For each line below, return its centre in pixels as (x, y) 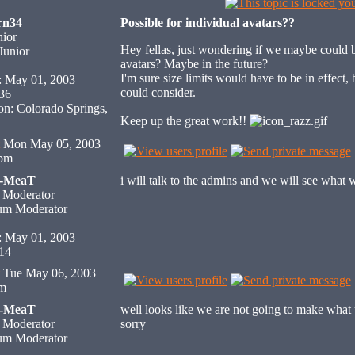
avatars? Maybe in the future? (194, 64)
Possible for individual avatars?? (207, 23)
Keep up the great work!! (185, 121)
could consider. (158, 92)
